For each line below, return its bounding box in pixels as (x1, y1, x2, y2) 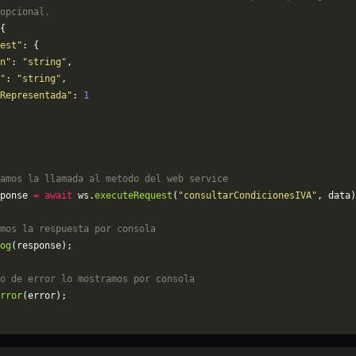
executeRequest (95, 190, 172, 201)
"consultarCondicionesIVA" (178, 190, 317, 201)
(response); (11, 240, 72, 251)
